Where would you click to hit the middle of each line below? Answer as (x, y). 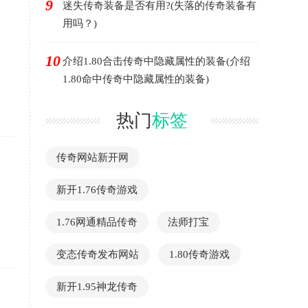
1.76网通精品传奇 (97, 222)
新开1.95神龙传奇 (97, 287)
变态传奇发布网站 (98, 254)
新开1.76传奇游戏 (97, 190)
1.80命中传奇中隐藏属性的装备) (136, 79)
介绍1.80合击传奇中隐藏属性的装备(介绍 (156, 61)
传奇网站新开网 (92, 157)
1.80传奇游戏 (199, 254)
